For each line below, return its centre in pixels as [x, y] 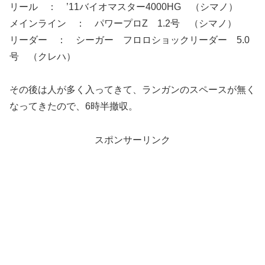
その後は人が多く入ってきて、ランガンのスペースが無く [132, 90]
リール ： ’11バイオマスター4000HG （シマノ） [124, 7]
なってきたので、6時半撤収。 [74, 106]
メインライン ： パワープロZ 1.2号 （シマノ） [123, 24]
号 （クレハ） [43, 57]
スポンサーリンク [132, 140]
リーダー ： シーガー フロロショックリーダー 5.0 [130, 40]
